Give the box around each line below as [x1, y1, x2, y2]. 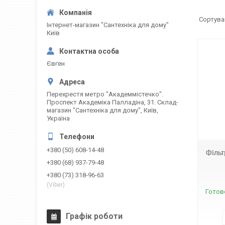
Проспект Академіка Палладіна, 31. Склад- [47, 98, 178, 106]
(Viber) [47, 181, 65, 189]
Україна [47, 115, 70, 122]
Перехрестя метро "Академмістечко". [47, 90, 163, 98]
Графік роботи [66, 211, 123, 221]
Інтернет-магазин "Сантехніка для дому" [47, 21, 169, 29]
